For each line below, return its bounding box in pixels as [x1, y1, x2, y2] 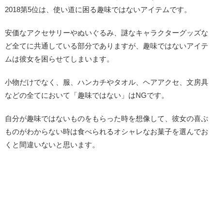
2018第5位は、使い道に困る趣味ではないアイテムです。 [5, 5, 191, 14]
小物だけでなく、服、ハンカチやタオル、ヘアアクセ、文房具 [5, 77, 208, 86]
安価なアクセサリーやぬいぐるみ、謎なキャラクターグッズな [5, 28, 208, 37]
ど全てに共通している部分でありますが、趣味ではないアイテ [5, 41, 208, 50]
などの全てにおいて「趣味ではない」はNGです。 [5, 91, 169, 99]
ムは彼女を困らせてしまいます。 [5, 54, 114, 63]
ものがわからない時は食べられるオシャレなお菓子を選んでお [5, 127, 208, 136]
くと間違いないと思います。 [5, 140, 99, 149]
